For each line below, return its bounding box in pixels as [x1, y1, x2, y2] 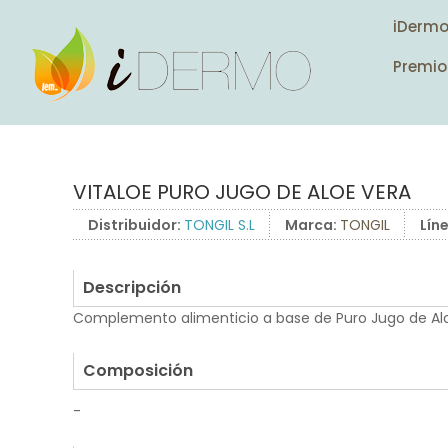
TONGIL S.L [184, 215, 255, 235]
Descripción [83, 276, 181, 299]
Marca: [285, 215, 340, 235]
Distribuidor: [88, 215, 184, 235]
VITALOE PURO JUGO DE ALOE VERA [73, 178, 411, 206]
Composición [83, 359, 193, 382]
